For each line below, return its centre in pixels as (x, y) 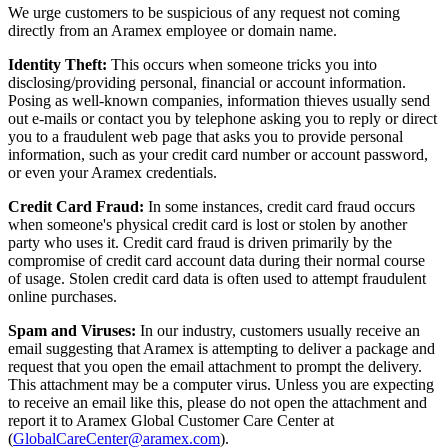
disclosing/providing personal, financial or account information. (207, 83)
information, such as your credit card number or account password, (218, 155)
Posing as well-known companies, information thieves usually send (219, 101)
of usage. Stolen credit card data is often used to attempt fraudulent (217, 279)
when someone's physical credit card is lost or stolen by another (207, 225)
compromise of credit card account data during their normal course (216, 261)
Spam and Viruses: (74, 331)
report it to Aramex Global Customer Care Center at (171, 421)
